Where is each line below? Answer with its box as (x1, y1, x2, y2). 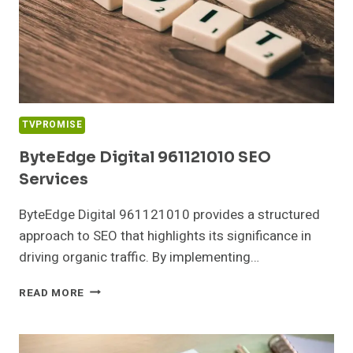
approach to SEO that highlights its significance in (19, 225, 311, 246)
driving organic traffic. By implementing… (19, 247, 259, 267)
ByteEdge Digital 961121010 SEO (19, 147, 271, 167)
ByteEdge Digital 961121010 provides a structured (19, 204, 320, 225)
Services (19, 169, 88, 189)
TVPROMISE (22, 117, 83, 132)
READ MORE (19, 284, 85, 301)
